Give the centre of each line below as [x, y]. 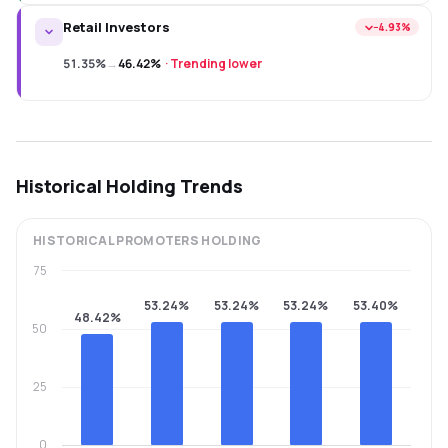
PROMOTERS [158, 240]
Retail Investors [116, 27]
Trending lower [216, 63]
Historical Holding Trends [129, 186]
